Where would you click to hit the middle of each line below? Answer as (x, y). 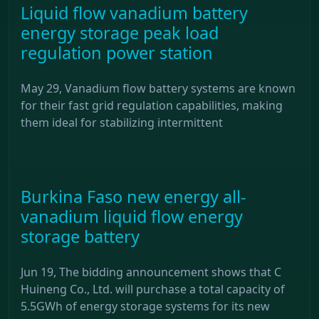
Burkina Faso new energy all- (134, 196)
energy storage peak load (120, 32)
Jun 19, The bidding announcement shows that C (151, 272)
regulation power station (117, 52)
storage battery (80, 236)
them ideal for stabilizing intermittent (122, 122)
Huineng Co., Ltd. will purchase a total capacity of (153, 289)
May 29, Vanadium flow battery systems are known (158, 88)
